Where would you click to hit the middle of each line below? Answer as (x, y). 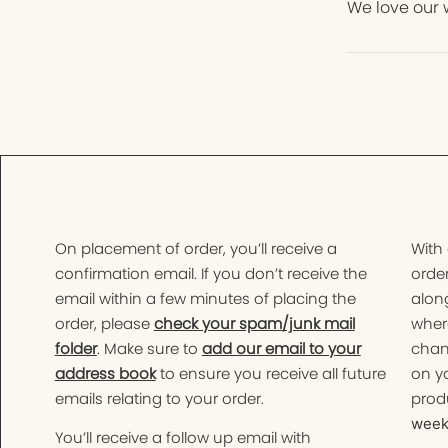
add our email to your (281, 348)
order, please (104, 323)
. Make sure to (149, 348)
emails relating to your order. (159, 398)
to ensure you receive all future (270, 373)
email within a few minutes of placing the (205, 298)
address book (105, 373)
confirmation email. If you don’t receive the (210, 273)
